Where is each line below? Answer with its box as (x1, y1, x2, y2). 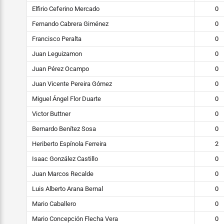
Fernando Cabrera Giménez (32, 20, 108, 27)
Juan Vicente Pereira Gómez (32, 80, 112, 87)
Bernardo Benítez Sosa (32, 125, 96, 132)
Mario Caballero (32, 200, 76, 207)
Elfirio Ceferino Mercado (32, 5, 99, 12)
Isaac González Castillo (32, 155, 98, 162)
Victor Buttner (32, 110, 70, 117)
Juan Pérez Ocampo (32, 65, 89, 72)
